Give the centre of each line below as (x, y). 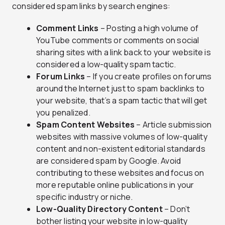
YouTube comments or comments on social (118, 40)
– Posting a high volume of (149, 28)
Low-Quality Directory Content (99, 209)
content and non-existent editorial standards (121, 148)
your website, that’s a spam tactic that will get (122, 100)
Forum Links (61, 76)
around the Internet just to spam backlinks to (121, 88)
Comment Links (68, 28)
